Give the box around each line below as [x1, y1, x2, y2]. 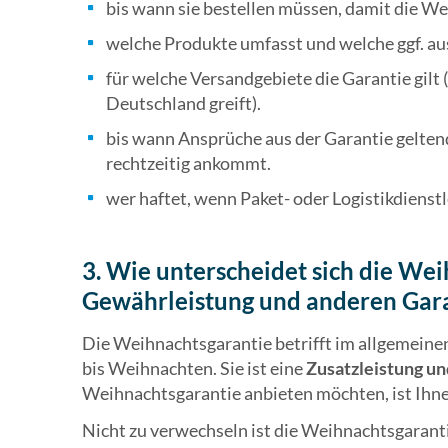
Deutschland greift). [106, 92, 261, 115]
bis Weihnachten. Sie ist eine [82, 357, 306, 380]
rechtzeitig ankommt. [106, 152, 271, 175]
